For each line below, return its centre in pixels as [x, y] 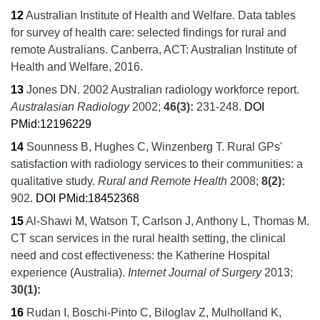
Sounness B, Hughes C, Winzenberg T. [125, 146]
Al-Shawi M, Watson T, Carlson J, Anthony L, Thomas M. [167, 221]
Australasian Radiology [70, 106]
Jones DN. [53, 89]
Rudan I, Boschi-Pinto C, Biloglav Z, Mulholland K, [154, 312]
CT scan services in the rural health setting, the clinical [148, 238]
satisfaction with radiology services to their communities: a [157, 164]
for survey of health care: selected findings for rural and [149, 32]
